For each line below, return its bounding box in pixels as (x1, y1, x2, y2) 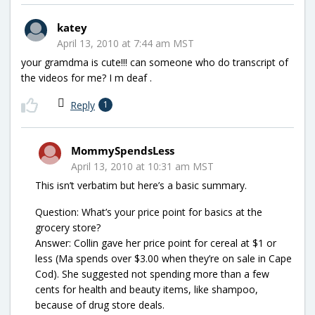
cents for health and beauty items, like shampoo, (35, 282, 258, 296)
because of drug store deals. (35, 297, 165, 311)
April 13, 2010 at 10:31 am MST (71, 159, 214, 173)
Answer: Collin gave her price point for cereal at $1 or (35, 236, 276, 250)
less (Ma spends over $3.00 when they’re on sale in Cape (35, 251, 292, 265)
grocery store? (35, 220, 101, 234)
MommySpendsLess (71, 143, 174, 157)
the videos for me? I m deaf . (21, 70, 152, 84)
